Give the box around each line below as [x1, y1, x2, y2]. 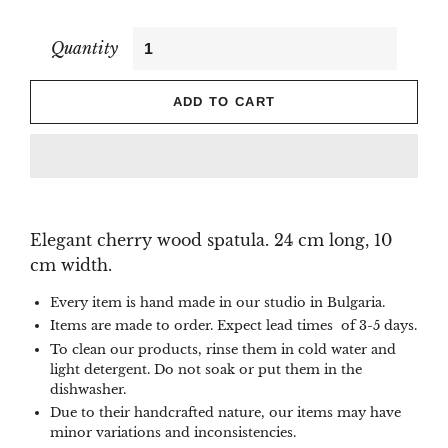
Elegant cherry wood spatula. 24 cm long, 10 [30, 230, 392, 250]
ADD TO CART [172, 94, 276, 109]
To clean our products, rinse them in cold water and [50, 340, 396, 358]
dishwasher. [50, 380, 126, 398]
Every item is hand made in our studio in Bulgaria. [50, 294, 385, 311]
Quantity [51, 38, 118, 58]
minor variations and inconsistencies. [50, 423, 296, 441]
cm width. [30, 255, 112, 275]
